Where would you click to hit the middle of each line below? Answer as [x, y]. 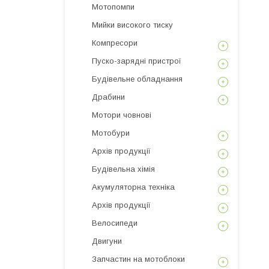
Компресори [115, 43]
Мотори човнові [122, 115]
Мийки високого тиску [132, 25]
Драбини [108, 97]
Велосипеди [115, 223]
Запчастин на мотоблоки [138, 259]
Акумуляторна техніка [133, 187]
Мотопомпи [113, 7]
